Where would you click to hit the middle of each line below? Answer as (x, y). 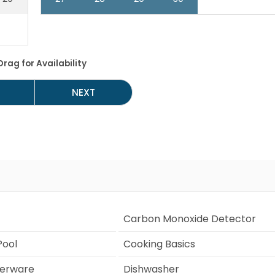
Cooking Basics (159, 244)
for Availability (53, 63)
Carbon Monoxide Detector (189, 219)
